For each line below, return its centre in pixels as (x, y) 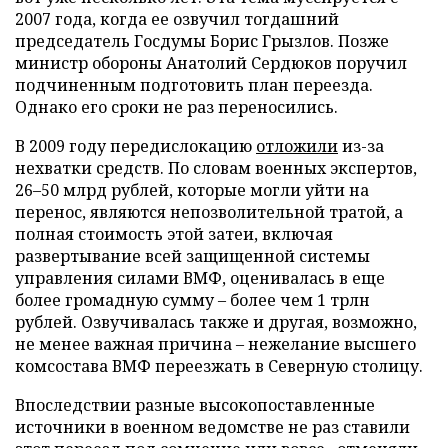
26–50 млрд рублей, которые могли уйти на (192, 190)
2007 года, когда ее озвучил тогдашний (177, 19)
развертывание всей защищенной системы (192, 256)
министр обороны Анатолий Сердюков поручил (211, 63)
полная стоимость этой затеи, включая (174, 234)
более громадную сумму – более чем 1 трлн (192, 300)
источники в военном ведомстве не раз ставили (212, 427)
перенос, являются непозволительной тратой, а (209, 212)
